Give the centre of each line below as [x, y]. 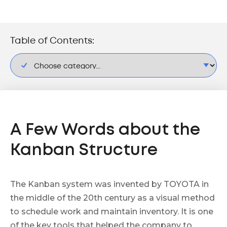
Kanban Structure [84, 151]
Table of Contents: [52, 41]
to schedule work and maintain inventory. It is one [112, 212]
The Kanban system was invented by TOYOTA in [109, 184]
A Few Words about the [105, 131]
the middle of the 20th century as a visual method [112, 198]
